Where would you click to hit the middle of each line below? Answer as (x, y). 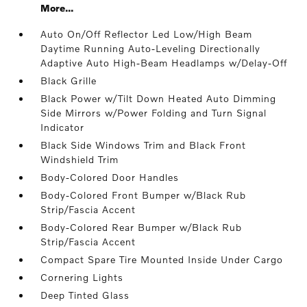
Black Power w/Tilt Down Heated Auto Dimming (159, 98)
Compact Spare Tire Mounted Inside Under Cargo (162, 259)
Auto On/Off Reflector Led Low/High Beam (147, 34)
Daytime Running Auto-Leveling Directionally (151, 48)
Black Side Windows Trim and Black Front (144, 145)
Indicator (63, 127)
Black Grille (69, 81)
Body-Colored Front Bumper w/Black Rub (144, 195)
